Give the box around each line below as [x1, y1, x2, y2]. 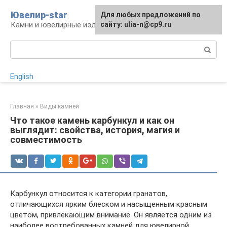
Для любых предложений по [100, 11, 201, 19]
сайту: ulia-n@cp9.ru [100, 20, 171, 28]
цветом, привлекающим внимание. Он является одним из [10, 210, 212, 219]
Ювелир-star [11, 10, 67, 20]
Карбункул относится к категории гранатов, [10, 189, 167, 198]
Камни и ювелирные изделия [11, 20, 112, 29]
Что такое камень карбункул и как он [10, 115, 174, 126]
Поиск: [10, 41, 34, 50]
